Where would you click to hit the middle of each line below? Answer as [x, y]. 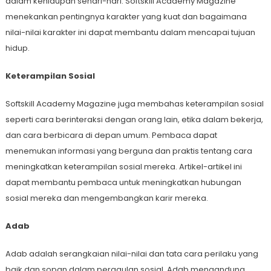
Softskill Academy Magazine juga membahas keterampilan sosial [134, 104]
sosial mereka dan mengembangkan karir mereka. [106, 198]
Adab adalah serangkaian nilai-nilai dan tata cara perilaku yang [132, 254]
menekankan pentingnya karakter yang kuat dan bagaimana [126, 17]
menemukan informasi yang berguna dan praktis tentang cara [129, 151]
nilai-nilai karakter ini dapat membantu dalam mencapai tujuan [130, 33]
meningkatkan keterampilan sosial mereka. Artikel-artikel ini [123, 167]
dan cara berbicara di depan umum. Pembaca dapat [111, 135]
